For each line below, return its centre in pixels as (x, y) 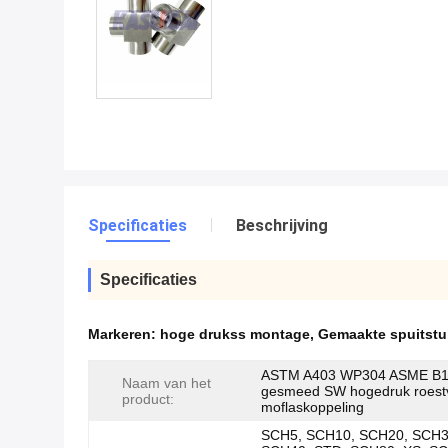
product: (148, 399)
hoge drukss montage (235, 334)
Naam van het (166, 383)
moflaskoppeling (312, 407)
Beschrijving (282, 225)
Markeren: (124, 334)
